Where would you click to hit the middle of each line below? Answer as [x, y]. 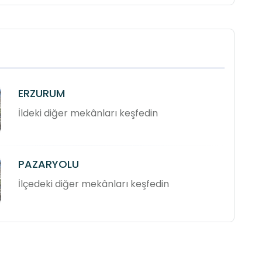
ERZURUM [42, 94]
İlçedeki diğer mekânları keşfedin [94, 184]
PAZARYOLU [49, 164]
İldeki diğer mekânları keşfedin [88, 113]
